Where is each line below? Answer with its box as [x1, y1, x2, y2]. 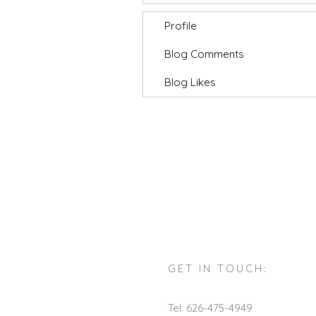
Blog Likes [164, 75, 216, 89]
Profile [164, 19, 197, 32]
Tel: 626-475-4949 [168, 301, 253, 315]
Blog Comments [164, 47, 244, 61]
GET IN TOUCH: [168, 262, 268, 275]
